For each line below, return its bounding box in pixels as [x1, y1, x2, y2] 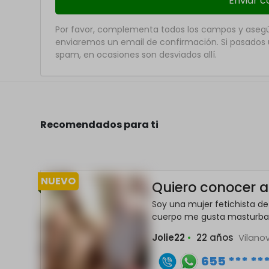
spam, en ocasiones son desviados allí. [55, 49, 217, 61]
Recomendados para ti [40, 118, 159, 131]
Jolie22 [152, 231, 188, 244]
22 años [196, 231, 234, 244]
